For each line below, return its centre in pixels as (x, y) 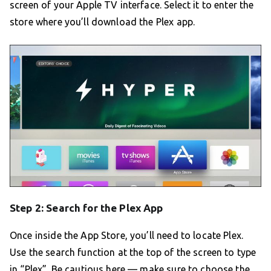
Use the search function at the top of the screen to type (133, 253)
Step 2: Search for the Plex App (87, 208)
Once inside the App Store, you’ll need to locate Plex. (127, 236)
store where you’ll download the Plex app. (103, 22)
